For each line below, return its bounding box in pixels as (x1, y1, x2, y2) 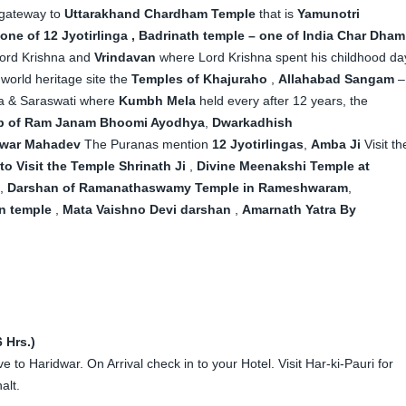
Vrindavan (94, 49, 156, 64)
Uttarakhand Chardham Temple (64, 5, 256, 21)
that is (256, 5, 297, 21)
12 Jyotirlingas (212, 136, 304, 151)
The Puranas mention (81, 136, 212, 151)
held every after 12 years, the (196, 92, 368, 108)
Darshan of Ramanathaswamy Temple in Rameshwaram (7, 179, 348, 195)
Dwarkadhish (212, 114, 293, 130)
